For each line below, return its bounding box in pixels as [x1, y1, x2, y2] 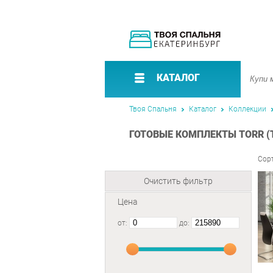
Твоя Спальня [129, 105, 177, 113]
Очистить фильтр [144, 176, 213, 186]
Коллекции [229, 105, 266, 113]
